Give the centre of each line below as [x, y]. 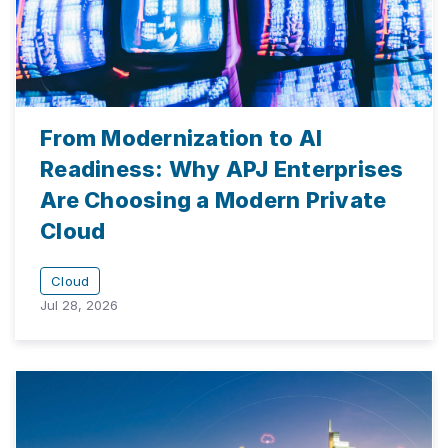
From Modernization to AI [181, 137]
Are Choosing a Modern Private [213, 199]
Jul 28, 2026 [79, 304]
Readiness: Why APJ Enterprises [222, 168]
